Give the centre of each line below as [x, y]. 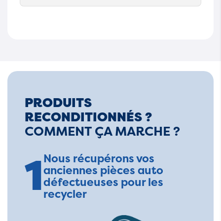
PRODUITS [58, 103]
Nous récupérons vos [99, 158]
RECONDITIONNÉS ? [88, 117]
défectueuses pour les [103, 182]
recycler [65, 194]
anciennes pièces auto [103, 170]
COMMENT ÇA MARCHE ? [102, 131]
